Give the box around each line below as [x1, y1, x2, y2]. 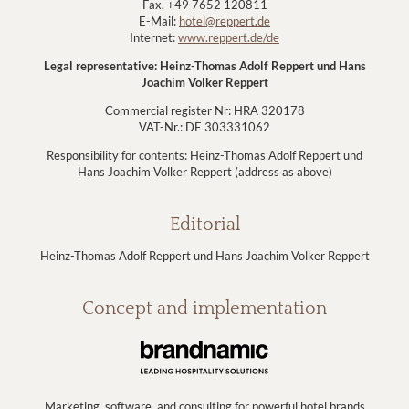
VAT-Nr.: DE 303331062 [139, 120, 270, 134]
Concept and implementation [82, 299, 327, 319]
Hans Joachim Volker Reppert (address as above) [77, 164, 332, 179]
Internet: [130, 30, 178, 45]
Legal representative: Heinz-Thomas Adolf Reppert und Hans [43, 58, 366, 73]
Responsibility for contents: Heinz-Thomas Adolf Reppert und [47, 148, 362, 163]
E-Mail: [139, 14, 179, 28]
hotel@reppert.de [179, 14, 270, 28]
